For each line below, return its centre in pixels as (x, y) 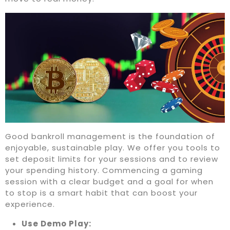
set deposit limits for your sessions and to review (112, 159)
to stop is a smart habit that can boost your (101, 193)
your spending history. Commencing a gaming (104, 170)
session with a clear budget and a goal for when (109, 182)
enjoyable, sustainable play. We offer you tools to (113, 148)
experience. (30, 204)
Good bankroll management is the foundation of (110, 137)
